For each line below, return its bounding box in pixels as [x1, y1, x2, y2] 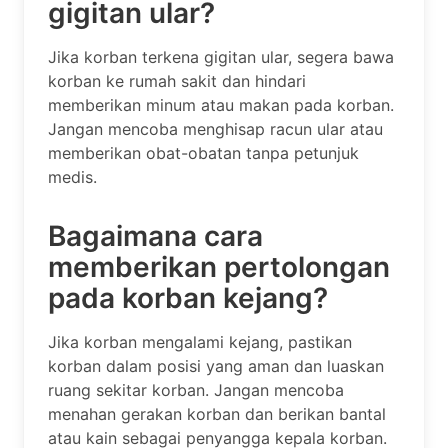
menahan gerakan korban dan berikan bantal [48, 404, 386, 425]
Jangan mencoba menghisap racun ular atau [48, 119, 383, 140]
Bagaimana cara [48, 219, 263, 254]
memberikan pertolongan [48, 250, 390, 285]
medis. [48, 167, 97, 188]
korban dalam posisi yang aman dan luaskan [48, 356, 384, 377]
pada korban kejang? [48, 281, 328, 316]
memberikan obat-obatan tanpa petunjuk [48, 143, 359, 164]
